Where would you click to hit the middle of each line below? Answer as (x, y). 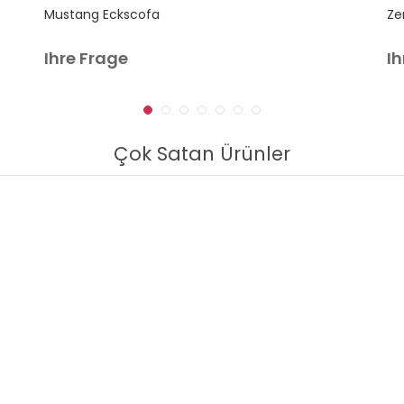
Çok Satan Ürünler (202, 154)
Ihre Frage (86, 58)
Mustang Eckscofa (102, 14)
